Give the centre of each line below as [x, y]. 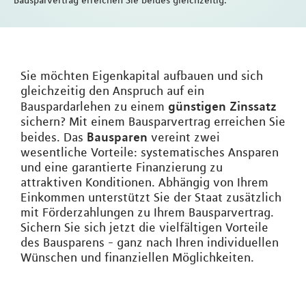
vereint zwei [184, 137]
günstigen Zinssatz [222, 106]
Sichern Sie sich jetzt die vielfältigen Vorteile [144, 227]
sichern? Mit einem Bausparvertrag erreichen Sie [153, 122]
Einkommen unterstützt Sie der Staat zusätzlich [151, 197]
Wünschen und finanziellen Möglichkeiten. [137, 258]
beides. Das [54, 137]
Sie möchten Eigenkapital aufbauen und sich [142, 76]
